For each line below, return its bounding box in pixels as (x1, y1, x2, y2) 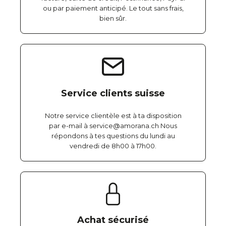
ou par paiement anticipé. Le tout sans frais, (42, 4, 184, 12)
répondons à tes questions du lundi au (51, 132, 175, 140)
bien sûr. (99, 14, 127, 22)
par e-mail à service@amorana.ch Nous (49, 122, 177, 130)
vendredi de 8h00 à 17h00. (70, 142, 156, 150)
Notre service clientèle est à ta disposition (44, 111, 182, 120)
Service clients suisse (61, 88, 165, 99)
